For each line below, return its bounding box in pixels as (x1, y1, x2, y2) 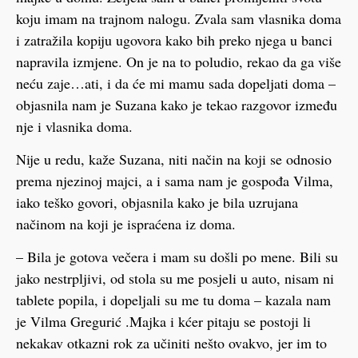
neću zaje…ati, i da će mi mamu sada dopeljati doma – (16, 73, 336, 93)
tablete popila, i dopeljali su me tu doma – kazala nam (16, 290, 331, 310)
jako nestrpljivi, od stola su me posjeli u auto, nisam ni (16, 268, 334, 288)
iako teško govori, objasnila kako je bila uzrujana (16, 193, 298, 212)
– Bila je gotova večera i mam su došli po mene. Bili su (16, 247, 338, 267)
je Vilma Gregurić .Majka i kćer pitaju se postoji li (16, 312, 311, 332)
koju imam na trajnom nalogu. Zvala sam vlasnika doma (16, 8, 341, 28)
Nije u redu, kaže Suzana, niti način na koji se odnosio (16, 149, 332, 169)
